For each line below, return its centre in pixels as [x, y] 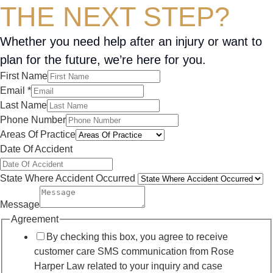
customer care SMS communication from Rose [134, 252]
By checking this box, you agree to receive [137, 237]
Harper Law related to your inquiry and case [128, 266]
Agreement [35, 219]
